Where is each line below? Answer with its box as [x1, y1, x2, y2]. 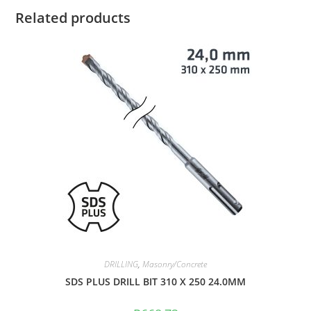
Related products [15, 8, 131, 28]
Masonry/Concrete [142, 258, 207, 271]
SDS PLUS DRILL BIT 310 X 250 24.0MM [65, 275, 246, 289]
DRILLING [104, 258, 138, 271]
